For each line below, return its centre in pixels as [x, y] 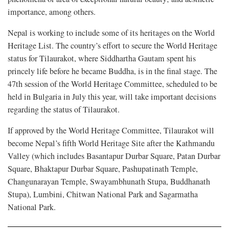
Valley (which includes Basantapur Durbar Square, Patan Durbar [114, 156]
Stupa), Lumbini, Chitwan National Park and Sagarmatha [103, 194]
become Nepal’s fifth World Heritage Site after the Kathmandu [111, 143]
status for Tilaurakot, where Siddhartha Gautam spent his [102, 59]
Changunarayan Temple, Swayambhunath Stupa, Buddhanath [109, 182]
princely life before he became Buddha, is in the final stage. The [112, 71]
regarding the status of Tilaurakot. [64, 110]
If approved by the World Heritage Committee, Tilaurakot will [111, 131]
